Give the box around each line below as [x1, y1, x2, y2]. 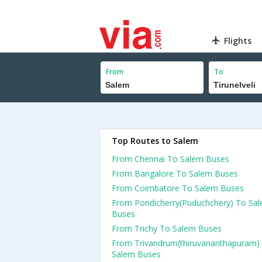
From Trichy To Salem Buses [112, 223, 222, 234]
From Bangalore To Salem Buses [112, 168, 238, 179]
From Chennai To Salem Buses [112, 153, 229, 164]
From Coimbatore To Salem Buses [112, 182, 244, 194]
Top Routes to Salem [112, 135, 198, 146]
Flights [224, 35, 252, 46]
